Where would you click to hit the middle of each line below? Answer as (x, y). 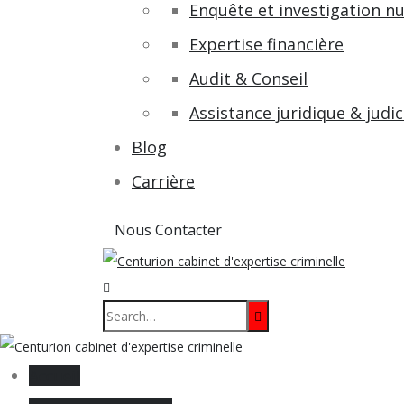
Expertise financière (266, 44)
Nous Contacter (168, 230)
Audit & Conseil (248, 78)
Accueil (55, 376)
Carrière (163, 181)
